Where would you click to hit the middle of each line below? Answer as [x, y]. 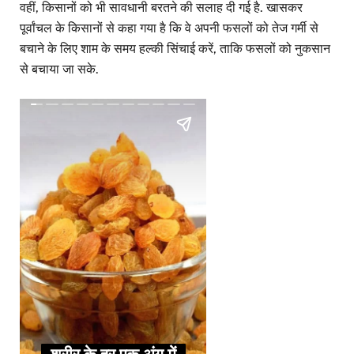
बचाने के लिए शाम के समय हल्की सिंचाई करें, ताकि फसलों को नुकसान [175, 49]
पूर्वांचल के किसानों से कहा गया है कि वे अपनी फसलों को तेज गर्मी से [169, 28]
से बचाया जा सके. [59, 70]
